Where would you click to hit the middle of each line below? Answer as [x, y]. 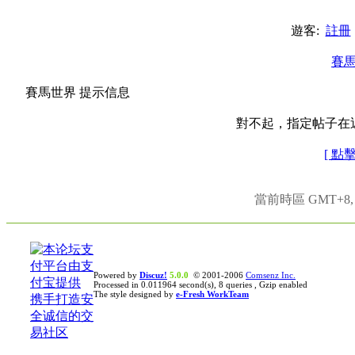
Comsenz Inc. [271, 275]
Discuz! [153, 275]
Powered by [116, 275]
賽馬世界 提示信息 [78, 92]
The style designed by [135, 294]
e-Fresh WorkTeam [212, 294]
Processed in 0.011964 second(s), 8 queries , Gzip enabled [200, 284]
